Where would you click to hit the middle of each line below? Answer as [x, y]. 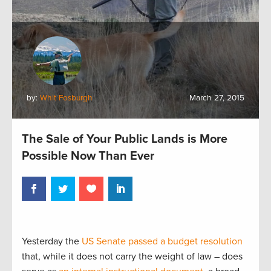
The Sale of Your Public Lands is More [125, 139]
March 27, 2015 [217, 98]
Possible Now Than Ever [88, 156]
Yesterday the [52, 241]
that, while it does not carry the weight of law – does [132, 256]
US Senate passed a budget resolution [162, 241]
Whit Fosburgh [66, 98]
